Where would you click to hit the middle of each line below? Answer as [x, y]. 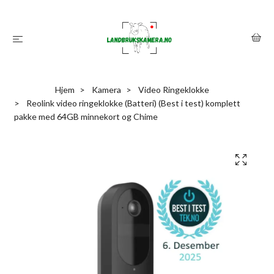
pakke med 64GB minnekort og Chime [86, 117]
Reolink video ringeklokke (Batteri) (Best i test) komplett [132, 103]
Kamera [106, 90]
